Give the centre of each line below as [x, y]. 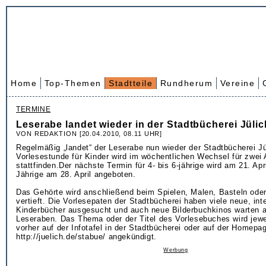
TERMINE [34, 109]
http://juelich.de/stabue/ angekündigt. [86, 237]
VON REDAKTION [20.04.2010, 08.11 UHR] [89, 134]
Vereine [237, 83]
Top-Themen [73, 83]
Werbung [176, 250]
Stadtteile [131, 83]
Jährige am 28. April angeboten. [76, 174]
